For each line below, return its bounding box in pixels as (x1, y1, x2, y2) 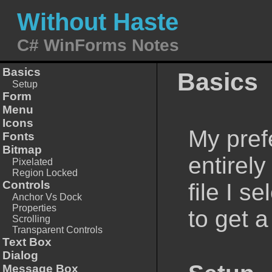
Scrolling (12, 214, 50, 224)
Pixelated (12, 157, 53, 167)
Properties (12, 203, 56, 213)
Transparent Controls (12, 225, 103, 235)
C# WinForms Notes (17, 36, 179, 55)
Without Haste (17, 8, 178, 35)
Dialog (2, 249, 38, 262)
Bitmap (2, 143, 42, 156)
